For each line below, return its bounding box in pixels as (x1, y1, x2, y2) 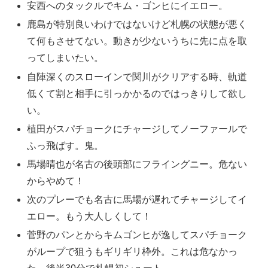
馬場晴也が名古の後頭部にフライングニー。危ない (27, 159, 248, 169)
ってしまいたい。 (27, 53, 104, 63)
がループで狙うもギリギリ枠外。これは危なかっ (27, 246, 238, 257)
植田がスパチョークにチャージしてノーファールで (27, 123, 248, 134)
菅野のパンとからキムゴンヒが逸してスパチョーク (27, 230, 248, 240)
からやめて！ (27, 175, 85, 186)
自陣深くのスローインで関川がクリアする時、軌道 (27, 71, 248, 82)
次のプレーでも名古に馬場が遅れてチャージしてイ (27, 194, 248, 205)
